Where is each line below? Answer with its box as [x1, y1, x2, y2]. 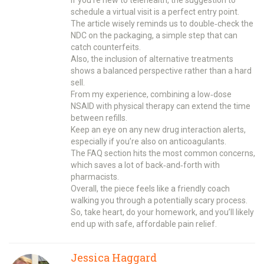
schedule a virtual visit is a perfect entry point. [71, 6, 239, 16]
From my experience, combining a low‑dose [71, 89, 232, 99]
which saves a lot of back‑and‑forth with [71, 160, 220, 170]
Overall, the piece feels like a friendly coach [71, 183, 230, 193]
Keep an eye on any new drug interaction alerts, [71, 124, 246, 134]
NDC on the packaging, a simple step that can [71, 30, 237, 40]
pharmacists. [71, 171, 119, 181]
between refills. [71, 113, 127, 123]
